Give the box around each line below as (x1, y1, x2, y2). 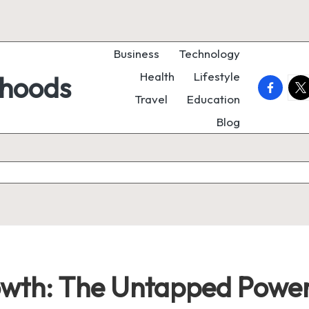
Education (187, 92, 240, 106)
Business (114, 46, 159, 61)
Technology (179, 46, 240, 61)
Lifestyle (194, 69, 240, 83)
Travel (134, 92, 168, 106)
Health (140, 69, 175, 83)
